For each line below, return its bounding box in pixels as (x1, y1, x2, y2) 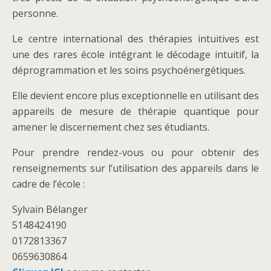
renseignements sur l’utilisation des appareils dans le (12, 162, 259, 175)
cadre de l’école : (12, 177, 85, 191)
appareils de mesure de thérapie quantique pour (12, 105, 259, 119)
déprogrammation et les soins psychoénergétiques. (12, 64, 246, 77)
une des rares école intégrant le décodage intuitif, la (12, 48, 259, 62)
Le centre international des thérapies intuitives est (12, 32, 259, 46)
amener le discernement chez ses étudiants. (12, 120, 209, 134)
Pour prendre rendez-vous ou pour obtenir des (12, 146, 259, 160)
